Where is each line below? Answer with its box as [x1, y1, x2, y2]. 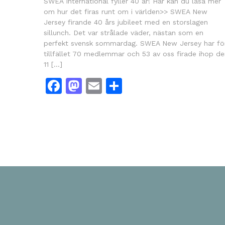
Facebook [62, 76, 136, 95]
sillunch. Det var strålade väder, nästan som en [44, 28, 203, 37]
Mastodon [82, 76, 159, 95]
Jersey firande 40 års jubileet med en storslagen [44, 18, 208, 26]
